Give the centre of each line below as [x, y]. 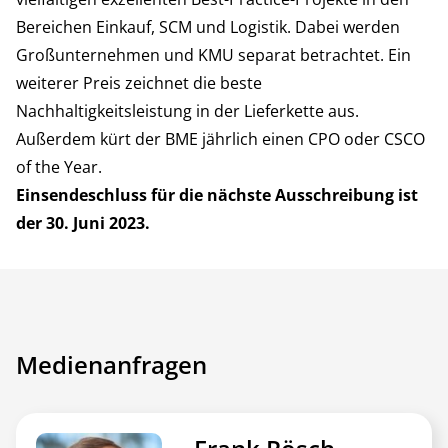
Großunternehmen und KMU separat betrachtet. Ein [213, 55]
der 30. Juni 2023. [83, 223]
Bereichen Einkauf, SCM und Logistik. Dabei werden [208, 27]
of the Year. [59, 167]
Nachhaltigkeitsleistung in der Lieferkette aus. [187, 111]
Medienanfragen [111, 365]
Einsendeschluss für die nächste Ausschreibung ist [217, 195]
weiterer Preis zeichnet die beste [139, 83]
